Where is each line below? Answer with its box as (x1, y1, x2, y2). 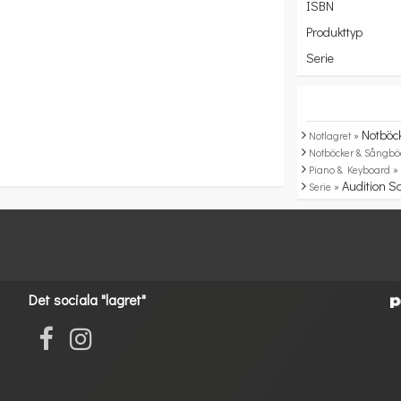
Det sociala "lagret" (29, 290, 147, 309)
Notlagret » (309, 129, 363, 142)
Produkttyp (306, 23, 363, 40)
